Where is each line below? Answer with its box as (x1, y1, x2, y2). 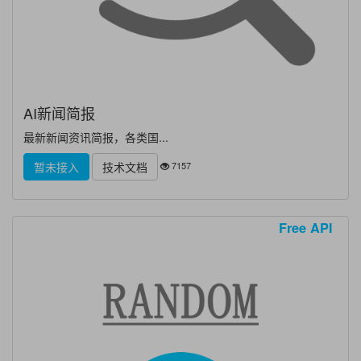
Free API (279, 218, 334, 238)
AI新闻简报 (23, 102, 95, 123)
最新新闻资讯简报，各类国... (23, 129, 168, 145)
